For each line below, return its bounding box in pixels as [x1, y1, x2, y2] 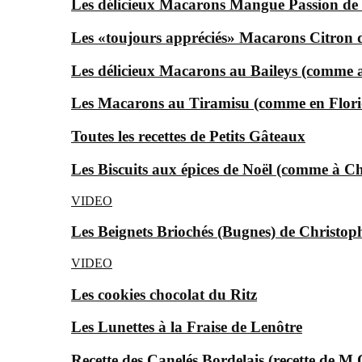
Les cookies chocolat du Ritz [71, 285, 257, 303]
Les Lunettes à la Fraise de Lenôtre [71, 318, 302, 336]
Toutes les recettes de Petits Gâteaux [71, 128, 305, 145]
